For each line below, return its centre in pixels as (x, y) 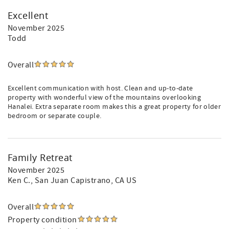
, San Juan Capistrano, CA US (84, 180)
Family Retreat (40, 157)
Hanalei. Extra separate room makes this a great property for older (114, 107)
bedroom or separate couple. (55, 116)
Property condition (42, 220)
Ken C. (19, 180)
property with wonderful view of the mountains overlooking (104, 98)
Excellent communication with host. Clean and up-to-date (100, 88)
